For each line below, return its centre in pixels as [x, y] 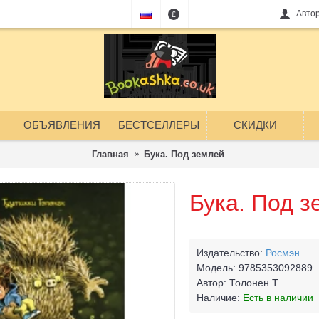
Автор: [213, 283]
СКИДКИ [255, 125]
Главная [110, 154]
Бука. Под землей [184, 154]
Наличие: [220, 298]
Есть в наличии [278, 298]
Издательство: [231, 253]
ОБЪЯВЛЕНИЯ [62, 125]
